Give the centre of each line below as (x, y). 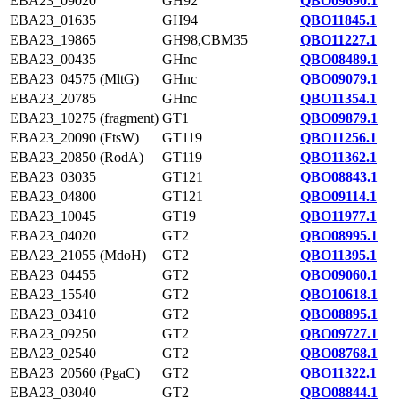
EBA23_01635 (53, 20)
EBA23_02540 (53, 353)
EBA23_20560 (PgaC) (75, 373)
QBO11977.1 (338, 216)
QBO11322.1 (338, 373)
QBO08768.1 (339, 353)
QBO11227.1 (338, 40)
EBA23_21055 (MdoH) (78, 255)
